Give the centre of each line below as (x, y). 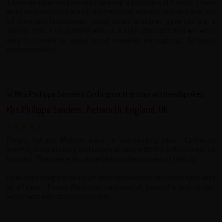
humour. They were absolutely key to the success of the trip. (103, 160)
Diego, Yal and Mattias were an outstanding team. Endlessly (111, 141)
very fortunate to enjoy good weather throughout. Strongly (111, 41)
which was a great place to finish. (59, 197)
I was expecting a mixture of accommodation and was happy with (111, 178)
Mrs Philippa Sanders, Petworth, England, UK (87, 111)
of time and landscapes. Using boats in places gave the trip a (111, 22)
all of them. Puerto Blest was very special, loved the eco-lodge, (111, 188)
